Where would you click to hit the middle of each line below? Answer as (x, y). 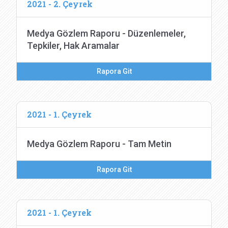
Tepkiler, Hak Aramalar (73, 46)
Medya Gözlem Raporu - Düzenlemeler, (106, 33)
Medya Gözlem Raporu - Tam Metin (99, 144)
